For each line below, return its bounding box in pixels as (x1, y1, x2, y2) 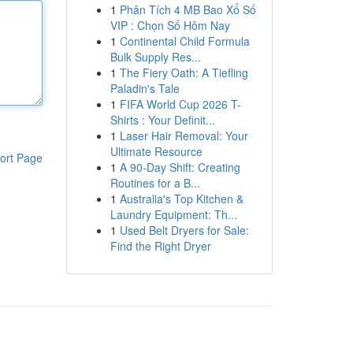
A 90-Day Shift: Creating (119, 159, 240, 175)
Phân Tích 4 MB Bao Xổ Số (119, 2, 256, 17)
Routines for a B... (110, 175, 200, 191)
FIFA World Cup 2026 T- (119, 96, 241, 112)
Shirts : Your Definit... (110, 112, 215, 128)
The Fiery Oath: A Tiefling (119, 65, 248, 80)
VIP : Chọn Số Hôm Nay (110, 17, 230, 33)
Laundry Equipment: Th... (110, 206, 237, 222)
